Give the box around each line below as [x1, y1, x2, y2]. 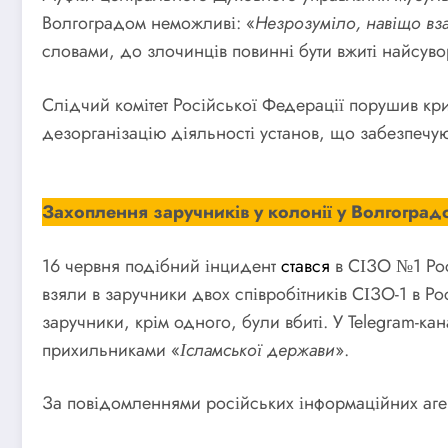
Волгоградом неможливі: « [42, 10, 255, 37]
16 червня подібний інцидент [42, 252, 281, 279]
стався [281, 252, 330, 279]
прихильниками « [42, 336, 180, 363]
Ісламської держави [180, 336, 335, 363]
